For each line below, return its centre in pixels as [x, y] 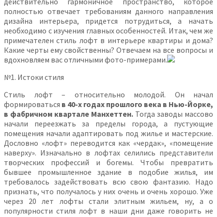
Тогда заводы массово [174, 114]
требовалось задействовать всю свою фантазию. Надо [108, 181]
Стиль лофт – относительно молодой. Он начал [108, 94]
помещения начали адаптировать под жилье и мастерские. [108, 133]
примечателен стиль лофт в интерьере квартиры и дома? [108, 40]
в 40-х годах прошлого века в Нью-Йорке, [137, 104]
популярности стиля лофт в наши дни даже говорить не [108, 210]
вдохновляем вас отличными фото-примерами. [85, 59]
